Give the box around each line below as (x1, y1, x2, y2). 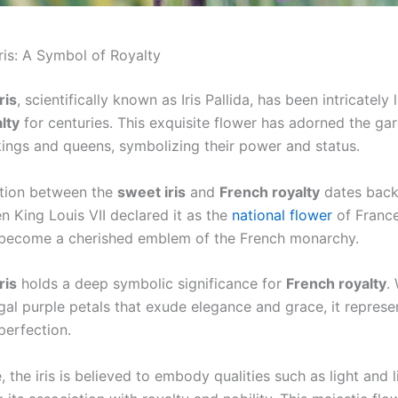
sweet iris (117, 182, 186, 201)
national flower (232, 205, 332, 224)
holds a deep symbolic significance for (17, 275, 286, 293)
